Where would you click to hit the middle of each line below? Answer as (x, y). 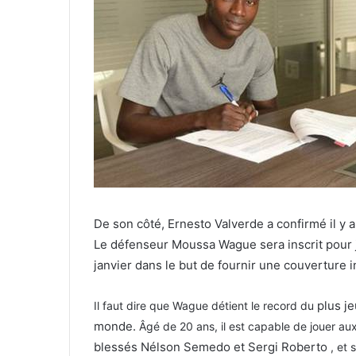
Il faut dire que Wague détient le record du (205, 305)
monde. (116, 326)
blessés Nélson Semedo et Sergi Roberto (211, 346)
